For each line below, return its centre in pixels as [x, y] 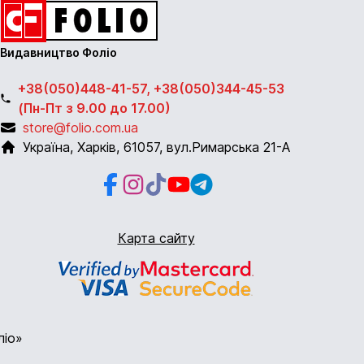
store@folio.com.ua [80, 128]
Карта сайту [156, 238]
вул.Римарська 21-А [228, 147]
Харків [97, 147]
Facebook [129, 182]
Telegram [217, 182]
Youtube [191, 182]
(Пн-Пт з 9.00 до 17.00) [94, 108]
